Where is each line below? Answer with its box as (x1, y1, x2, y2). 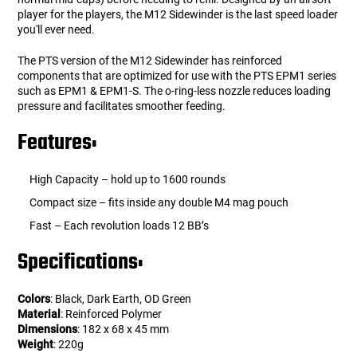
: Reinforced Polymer (61, 308, 163, 321)
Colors (18, 292, 51, 306)
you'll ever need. (18, 23, 96, 37)
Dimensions (18, 323, 78, 336)
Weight (18, 338, 54, 351)
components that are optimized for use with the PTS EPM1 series (18, 69, 337, 83)
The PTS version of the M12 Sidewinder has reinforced (18, 54, 283, 68)
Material (18, 308, 61, 321)
